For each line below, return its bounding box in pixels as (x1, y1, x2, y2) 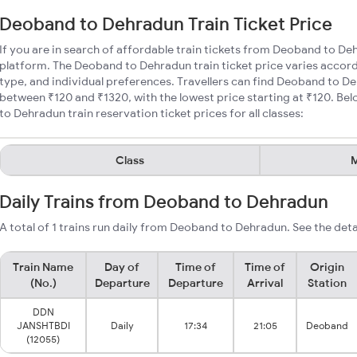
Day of (104, 260, 139, 274)
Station (308, 276, 347, 290)
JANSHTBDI (16, 320, 70, 331)
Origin (310, 260, 344, 274)
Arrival (247, 276, 283, 290)
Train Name (13, 260, 73, 274)
